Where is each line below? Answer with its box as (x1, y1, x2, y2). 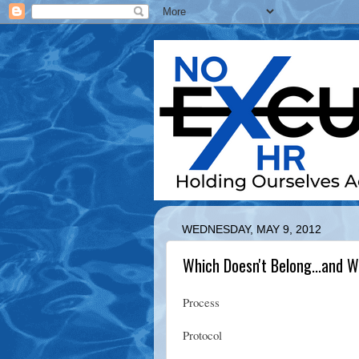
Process (183, 293, 220, 310)
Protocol (183, 326, 222, 343)
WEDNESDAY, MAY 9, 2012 (182, 223, 321, 236)
